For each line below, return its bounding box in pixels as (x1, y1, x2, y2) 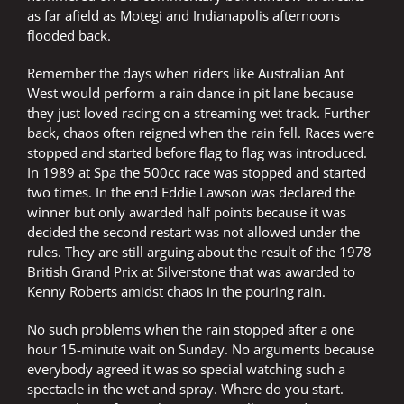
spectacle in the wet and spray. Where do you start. (27, 380, 344, 399)
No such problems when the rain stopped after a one (27, 320, 354, 339)
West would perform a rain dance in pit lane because (27, 84, 353, 103)
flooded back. (27, 26, 111, 45)
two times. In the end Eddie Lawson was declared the (27, 183, 355, 202)
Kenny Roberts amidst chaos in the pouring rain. (27, 282, 326, 301)
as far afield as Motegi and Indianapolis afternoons (27, 6, 340, 25)
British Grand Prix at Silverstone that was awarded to (27, 262, 355, 281)
